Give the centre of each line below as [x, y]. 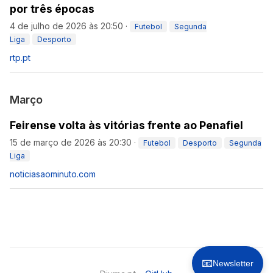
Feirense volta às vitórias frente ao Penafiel [126, 126]
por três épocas [52, 9]
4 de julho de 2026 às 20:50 [66, 26]
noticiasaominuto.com [53, 174]
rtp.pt [20, 58]
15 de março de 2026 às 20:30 [71, 143]
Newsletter [233, 263]
